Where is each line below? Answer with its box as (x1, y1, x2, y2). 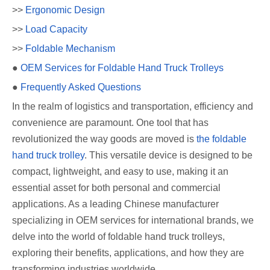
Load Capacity (25, 24, 87, 35)
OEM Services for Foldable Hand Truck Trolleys (20, 63, 224, 74)
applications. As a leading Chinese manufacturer (12, 199, 219, 210)
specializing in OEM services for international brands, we (12, 215, 254, 226)
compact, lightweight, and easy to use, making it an (12, 166, 228, 177)
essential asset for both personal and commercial (12, 183, 221, 193)
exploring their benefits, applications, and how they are (12, 248, 244, 259)
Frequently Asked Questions (20, 82, 141, 93)
